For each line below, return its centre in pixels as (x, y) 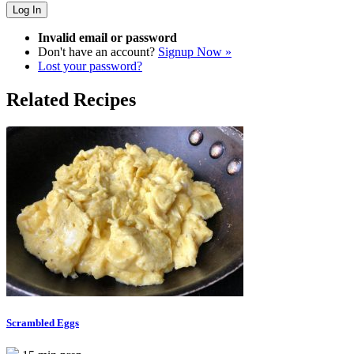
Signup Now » (195, 52)
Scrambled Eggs (43, 323)
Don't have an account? (98, 52)
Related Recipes (71, 100)
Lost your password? (90, 66)
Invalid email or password (107, 38)
